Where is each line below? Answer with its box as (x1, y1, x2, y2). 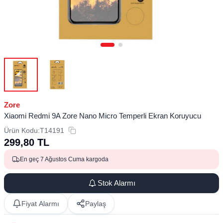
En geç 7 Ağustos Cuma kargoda (20, 155, 109, 163)
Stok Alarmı (98, 178, 136, 187)
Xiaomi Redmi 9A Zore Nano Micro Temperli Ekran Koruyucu (4, 111, 201, 120)
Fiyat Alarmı (21, 199, 59, 208)
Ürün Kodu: (4, 126, 40, 134)
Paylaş (85, 199, 106, 208)
